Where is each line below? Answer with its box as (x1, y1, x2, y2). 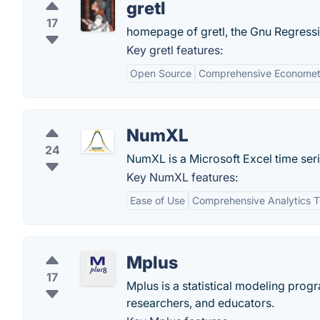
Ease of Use (130, 194, 185, 206)
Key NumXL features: (126, 170, 238, 184)
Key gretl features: (126, 43, 223, 57)
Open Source (130, 67, 191, 79)
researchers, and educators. (126, 296, 274, 310)
